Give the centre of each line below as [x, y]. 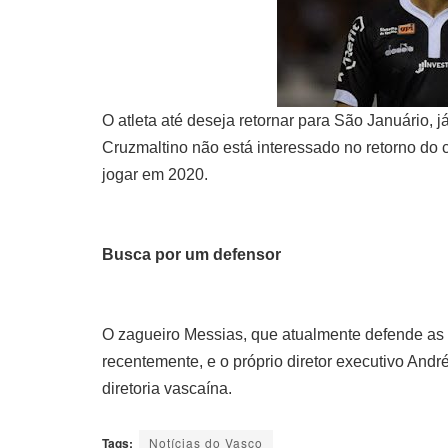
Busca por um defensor [191, 254]
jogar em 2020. [157, 174]
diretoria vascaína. [167, 388]
